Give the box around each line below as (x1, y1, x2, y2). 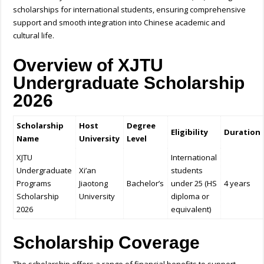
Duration (224, 127, 261, 138)
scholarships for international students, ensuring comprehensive (13, 4, 246, 15)
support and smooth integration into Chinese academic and (13, 17, 226, 28)
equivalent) (171, 204, 212, 215)
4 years (224, 178, 251, 189)
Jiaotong (79, 178, 108, 189)
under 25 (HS (171, 178, 217, 189)
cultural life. (13, 30, 55, 41)
